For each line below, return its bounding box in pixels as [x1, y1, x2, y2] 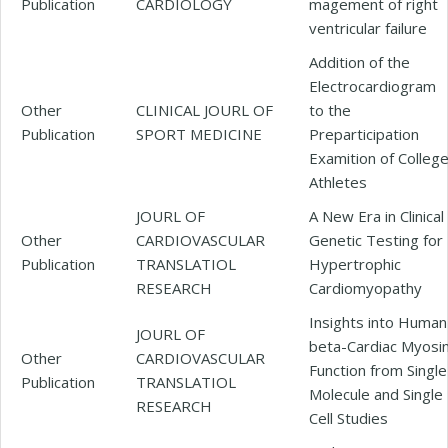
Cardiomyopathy [309, 277, 422, 298]
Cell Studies [309, 407, 388, 428]
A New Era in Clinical [309, 205, 444, 226]
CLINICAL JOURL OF [136, 99, 273, 120]
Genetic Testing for [309, 229, 443, 250]
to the [309, 99, 351, 120]
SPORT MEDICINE [136, 123, 262, 144]
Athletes [309, 171, 367, 192]
